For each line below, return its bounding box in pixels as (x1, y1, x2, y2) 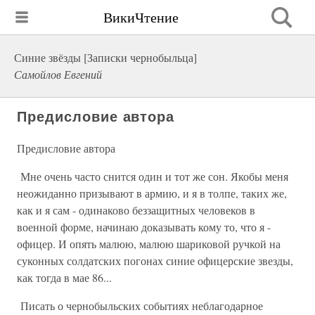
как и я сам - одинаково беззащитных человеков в (17, 202, 255, 217)
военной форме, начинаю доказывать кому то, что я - (17, 219, 271, 234)
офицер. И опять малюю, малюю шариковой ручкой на (17, 236, 281, 251)
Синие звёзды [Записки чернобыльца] (14, 50, 197, 65)
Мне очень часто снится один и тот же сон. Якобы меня (17, 169, 288, 184)
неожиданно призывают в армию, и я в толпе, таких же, (17, 186, 287, 200)
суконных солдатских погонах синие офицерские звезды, (17, 253, 293, 268)
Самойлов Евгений (14, 67, 102, 82)
